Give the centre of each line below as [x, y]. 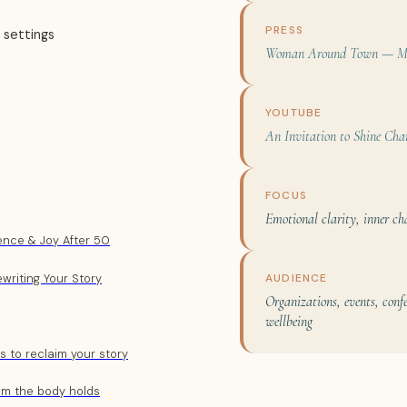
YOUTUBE [294, 112]
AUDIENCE [297, 278]
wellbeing [289, 321]
